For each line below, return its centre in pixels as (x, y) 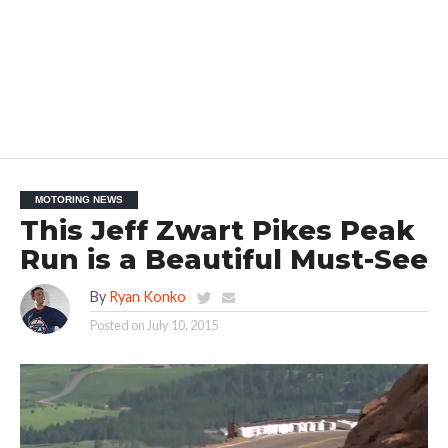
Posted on (117, 324)
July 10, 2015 (182, 324)
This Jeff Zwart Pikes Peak (217, 230)
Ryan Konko (147, 296)
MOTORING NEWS (78, 199)
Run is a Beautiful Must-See (223, 259)
